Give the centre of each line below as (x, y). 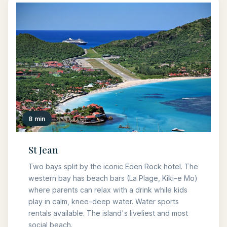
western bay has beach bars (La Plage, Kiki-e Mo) (113, 178)
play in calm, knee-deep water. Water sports (104, 201)
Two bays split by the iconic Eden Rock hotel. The (113, 166)
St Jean (43, 150)
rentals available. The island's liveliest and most (108, 213)
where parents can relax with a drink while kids (108, 190)
